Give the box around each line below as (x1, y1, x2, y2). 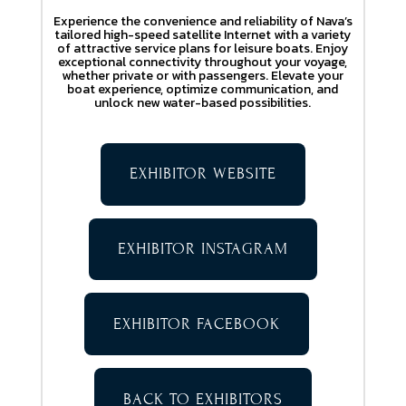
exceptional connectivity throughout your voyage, (58, 52, 348, 72)
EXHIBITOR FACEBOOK (112, 314, 280, 333)
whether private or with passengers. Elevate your (62, 65, 344, 85)
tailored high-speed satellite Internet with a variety (54, 24, 352, 44)
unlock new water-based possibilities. (94, 92, 312, 112)
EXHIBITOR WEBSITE (129, 164, 276, 184)
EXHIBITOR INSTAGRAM (117, 239, 288, 259)
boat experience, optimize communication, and (67, 79, 339, 99)
